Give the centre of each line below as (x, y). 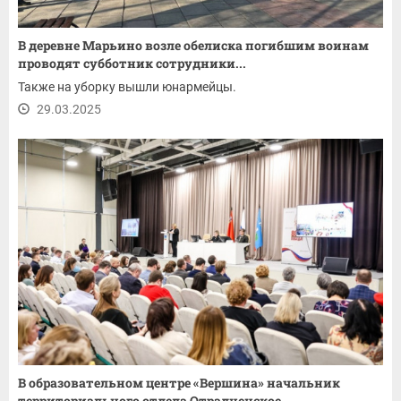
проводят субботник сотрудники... (132, 64)
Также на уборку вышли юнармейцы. (127, 87)
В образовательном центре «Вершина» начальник (179, 383)
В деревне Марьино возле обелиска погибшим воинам (193, 46)
